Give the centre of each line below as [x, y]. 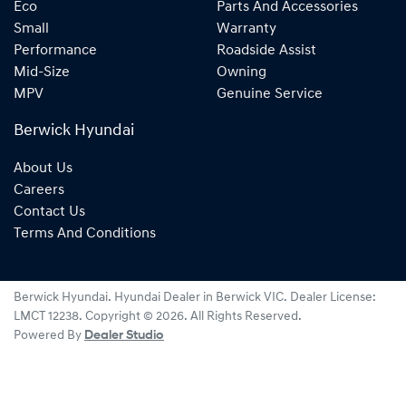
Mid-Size [42, 72]
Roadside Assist [266, 51]
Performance [55, 51]
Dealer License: [333, 298]
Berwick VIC [250, 298]
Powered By [49, 336]
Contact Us [49, 212]
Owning [242, 72]
